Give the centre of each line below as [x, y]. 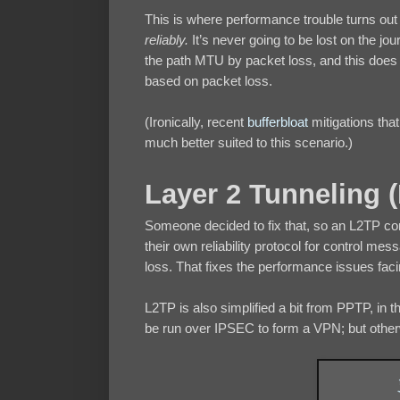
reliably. [167, 40]
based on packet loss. [208, 81]
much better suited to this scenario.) [249, 143]
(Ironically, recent [196, 122]
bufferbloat [278, 122]
